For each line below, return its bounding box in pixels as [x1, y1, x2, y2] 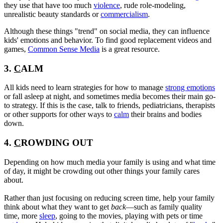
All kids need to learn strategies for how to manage [4, 83, 165, 92]
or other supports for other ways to [4, 110, 114, 119]
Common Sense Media [28, 44, 100, 53]
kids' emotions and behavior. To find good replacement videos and [4, 35, 212, 44]
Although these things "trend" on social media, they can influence [4, 26, 210, 35]
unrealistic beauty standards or [4, 9, 101, 18]
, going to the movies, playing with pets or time [55, 211, 203, 220]
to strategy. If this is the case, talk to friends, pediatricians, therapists [4, 101, 215, 110]
